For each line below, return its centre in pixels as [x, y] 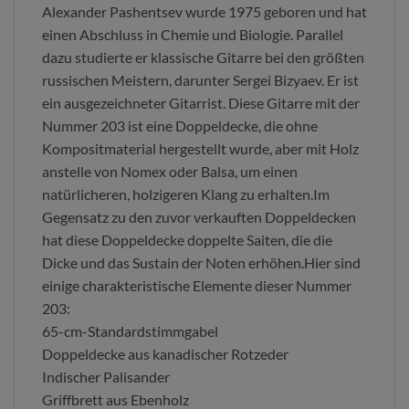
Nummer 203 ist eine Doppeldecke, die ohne [180, 126]
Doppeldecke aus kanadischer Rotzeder [165, 354]
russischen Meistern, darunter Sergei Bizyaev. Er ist [200, 80]
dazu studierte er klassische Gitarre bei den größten [203, 58]
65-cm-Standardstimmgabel [130, 331]
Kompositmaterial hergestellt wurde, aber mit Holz [200, 149]
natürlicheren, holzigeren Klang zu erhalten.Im [186, 194]
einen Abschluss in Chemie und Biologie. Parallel [193, 35]
